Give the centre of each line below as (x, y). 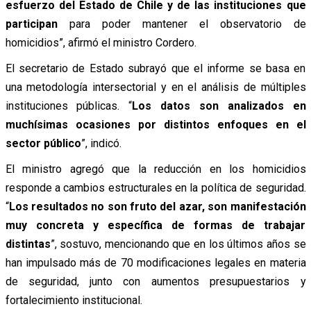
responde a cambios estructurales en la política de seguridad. (155, 188)
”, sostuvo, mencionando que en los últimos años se (178, 244)
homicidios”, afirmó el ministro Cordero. (101, 43)
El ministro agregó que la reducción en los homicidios (155, 169)
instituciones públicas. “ (69, 106)
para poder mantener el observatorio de (182, 24)
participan (31, 24)
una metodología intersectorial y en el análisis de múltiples (155, 87)
